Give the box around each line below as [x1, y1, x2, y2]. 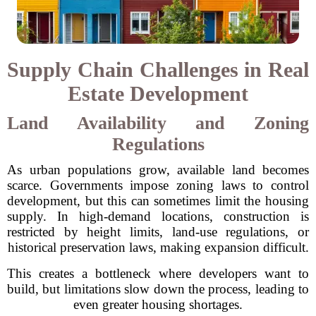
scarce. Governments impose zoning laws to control [7, 178, 309, 193]
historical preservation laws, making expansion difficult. [7, 240, 309, 255]
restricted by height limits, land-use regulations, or [7, 224, 309, 239]
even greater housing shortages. [73, 297, 243, 312]
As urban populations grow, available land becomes [7, 162, 309, 177]
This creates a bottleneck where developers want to [7, 266, 309, 281]
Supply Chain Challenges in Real [7, 58, 309, 81]
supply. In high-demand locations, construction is [7, 209, 309, 224]
